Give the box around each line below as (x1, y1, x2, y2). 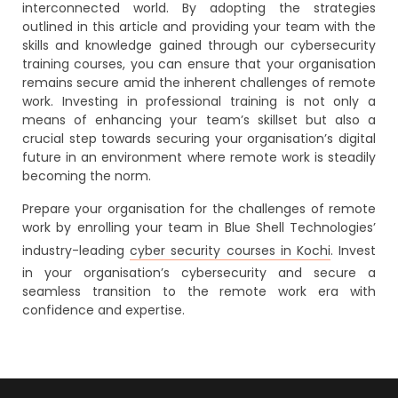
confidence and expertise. (22, 301, 185, 319)
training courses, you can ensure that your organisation (22, 55, 376, 73)
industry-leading (22, 242, 131, 259)
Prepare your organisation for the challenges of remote (22, 200, 376, 218)
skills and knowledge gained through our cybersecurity (22, 36, 376, 54)
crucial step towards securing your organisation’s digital (22, 130, 376, 147)
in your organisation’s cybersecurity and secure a (22, 264, 376, 282)
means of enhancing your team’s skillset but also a (22, 111, 376, 129)
